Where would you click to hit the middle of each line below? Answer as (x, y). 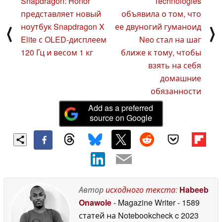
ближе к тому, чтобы (161, 53)
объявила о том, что (161, 14)
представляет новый (61, 14)
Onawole (95, 202)
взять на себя (175, 65)
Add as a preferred (121, 108)
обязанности (176, 91)
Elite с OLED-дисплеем (64, 40)
